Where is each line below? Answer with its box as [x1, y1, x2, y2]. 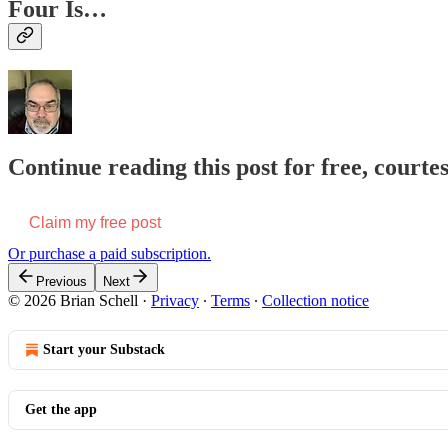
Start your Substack [43, 342, 165, 358]
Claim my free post [29, 214, 161, 232]
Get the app [25, 402, 97, 418]
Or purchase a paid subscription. [8, 245, 211, 263]
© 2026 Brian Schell [8, 292, 138, 310]
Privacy [151, 292, 199, 310]
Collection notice [262, 292, 369, 310]
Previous [36, 274, 87, 290]
